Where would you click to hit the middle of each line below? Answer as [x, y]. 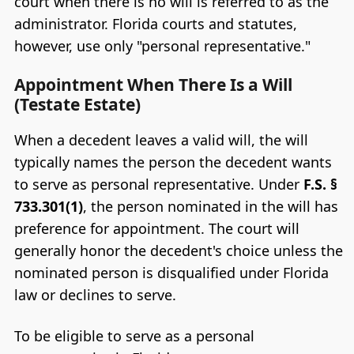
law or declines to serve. [95, 295]
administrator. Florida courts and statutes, [155, 23]
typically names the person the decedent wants [173, 162]
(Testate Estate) [77, 105]
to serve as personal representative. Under [158, 185]
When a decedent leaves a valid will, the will [161, 140]
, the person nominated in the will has [210, 207]
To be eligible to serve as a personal [134, 335]
